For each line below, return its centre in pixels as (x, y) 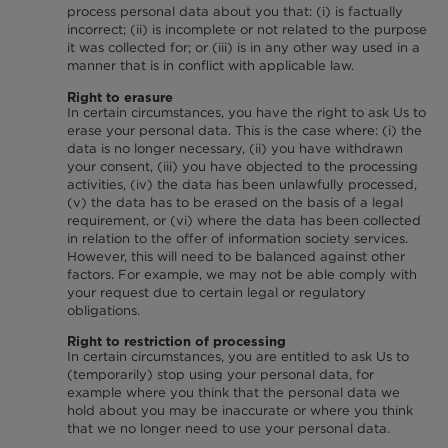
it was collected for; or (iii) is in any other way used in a (243, 48)
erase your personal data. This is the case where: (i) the (244, 130)
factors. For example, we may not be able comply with (241, 274)
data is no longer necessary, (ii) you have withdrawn (234, 148)
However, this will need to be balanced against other (235, 256)
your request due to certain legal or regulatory (216, 292)
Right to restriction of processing (176, 342)
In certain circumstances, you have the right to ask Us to (246, 112)
